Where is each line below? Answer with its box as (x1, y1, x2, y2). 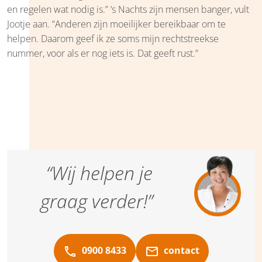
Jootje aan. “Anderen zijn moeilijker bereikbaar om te (7, 17, 226, 30)
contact (161, 243, 199, 257)
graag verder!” (40, 188, 153, 213)
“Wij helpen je (46, 160, 153, 185)
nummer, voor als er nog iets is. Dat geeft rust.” (7, 46, 198, 60)
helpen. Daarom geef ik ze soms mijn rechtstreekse (7, 32, 219, 45)
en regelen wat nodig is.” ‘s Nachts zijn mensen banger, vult (7, 2, 249, 16)
